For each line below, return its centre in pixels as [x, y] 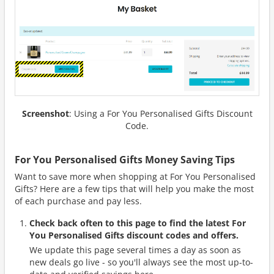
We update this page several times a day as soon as [135, 250]
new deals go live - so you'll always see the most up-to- [141, 262]
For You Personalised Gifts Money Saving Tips [125, 159]
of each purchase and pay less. [78, 201]
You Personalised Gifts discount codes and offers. [134, 235]
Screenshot [45, 113]
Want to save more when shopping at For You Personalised [135, 176]
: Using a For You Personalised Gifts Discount [161, 113]
